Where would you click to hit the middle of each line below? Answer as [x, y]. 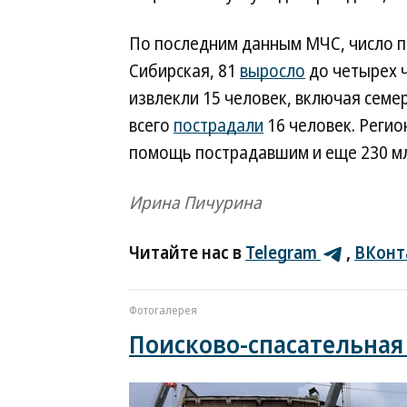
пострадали [218, 125]
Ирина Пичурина [195, 203]
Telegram [281, 253]
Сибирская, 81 [184, 71]
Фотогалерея [163, 310]
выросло [273, 71]
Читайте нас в [187, 253]
